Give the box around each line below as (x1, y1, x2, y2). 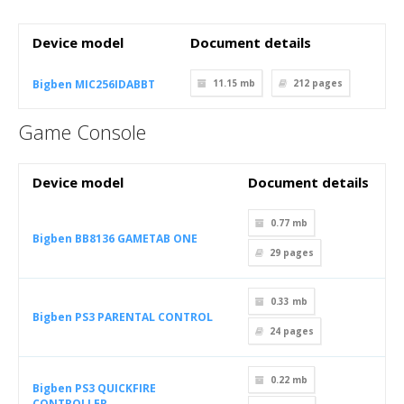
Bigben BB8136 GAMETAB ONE (32, 231, 197, 246)
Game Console (18, 118, 146, 145)
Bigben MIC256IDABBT (32, 77, 155, 92)
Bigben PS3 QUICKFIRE (32, 381, 156, 396)
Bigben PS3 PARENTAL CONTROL (32, 309, 213, 325)
